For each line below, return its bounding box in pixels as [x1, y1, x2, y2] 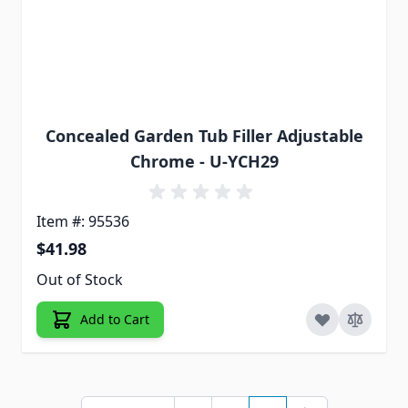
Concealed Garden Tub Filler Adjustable [45, 125, 363, 148]
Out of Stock [36, 270, 123, 291]
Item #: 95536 [36, 211, 129, 232]
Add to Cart [80, 311, 149, 329]
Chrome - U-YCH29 [129, 150, 279, 173]
